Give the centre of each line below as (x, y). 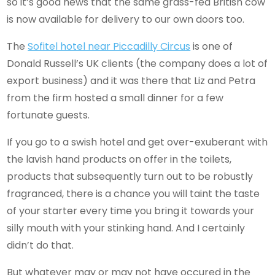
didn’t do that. (41, 245)
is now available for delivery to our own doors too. (126, 19)
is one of (212, 46)
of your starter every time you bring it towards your (131, 211)
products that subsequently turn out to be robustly (130, 176)
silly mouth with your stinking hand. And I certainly (126, 228)
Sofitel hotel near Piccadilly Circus (109, 46)
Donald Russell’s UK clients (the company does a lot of (137, 63)
